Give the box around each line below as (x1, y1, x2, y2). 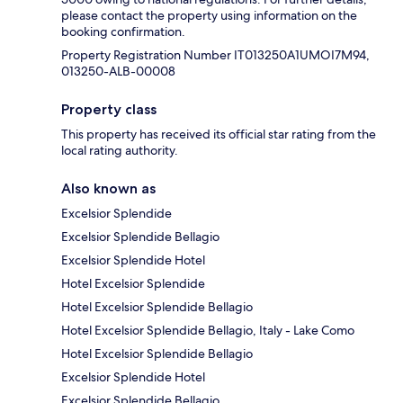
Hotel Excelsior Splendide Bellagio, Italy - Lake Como (61, 322, 354, 339)
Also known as (61, 180, 156, 198)
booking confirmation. (61, 23, 185, 40)
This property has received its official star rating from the (61, 126, 376, 143)
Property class (61, 101, 157, 119)
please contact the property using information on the (61, 7, 357, 24)
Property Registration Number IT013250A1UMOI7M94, (61, 47, 370, 64)
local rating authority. (61, 142, 178, 159)
